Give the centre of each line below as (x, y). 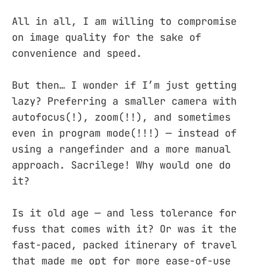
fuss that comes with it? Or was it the (124, 229)
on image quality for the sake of (106, 38)
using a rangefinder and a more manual (121, 149)
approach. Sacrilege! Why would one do (121, 165)
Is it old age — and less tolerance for (124, 213)
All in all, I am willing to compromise (124, 22)
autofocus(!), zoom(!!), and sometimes (121, 117)
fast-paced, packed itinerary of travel (124, 245)
